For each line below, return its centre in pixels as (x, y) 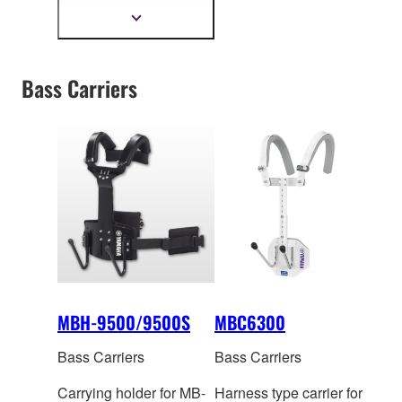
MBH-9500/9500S (124, 323)
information (165, 47)
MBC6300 (250, 323)
